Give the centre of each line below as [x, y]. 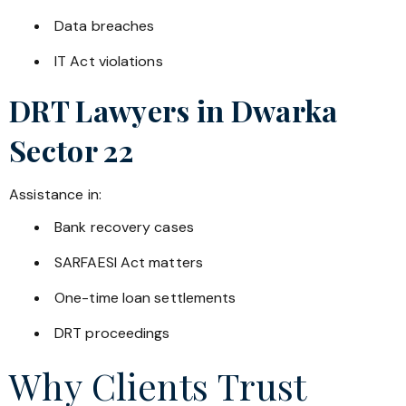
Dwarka [284, 110]
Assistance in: [56, 194]
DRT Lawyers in [120, 110]
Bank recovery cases [124, 227]
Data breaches [105, 25]
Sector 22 [71, 150]
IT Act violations [109, 61]
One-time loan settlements [145, 297]
